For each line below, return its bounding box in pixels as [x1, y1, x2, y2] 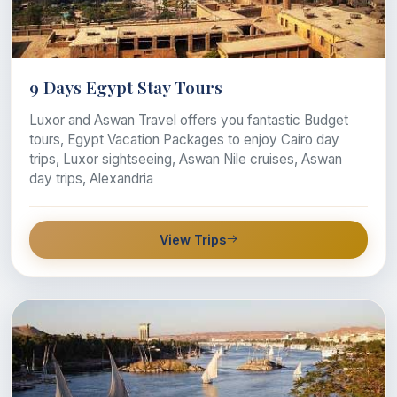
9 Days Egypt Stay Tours [29, 74, 222, 98]
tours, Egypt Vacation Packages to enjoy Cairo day [29, 130, 339, 148]
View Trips [159, 231, 226, 247]
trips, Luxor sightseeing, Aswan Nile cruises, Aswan [29, 150, 342, 167]
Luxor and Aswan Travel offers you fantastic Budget [29, 111, 348, 128]
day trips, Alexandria [29, 169, 153, 187]
